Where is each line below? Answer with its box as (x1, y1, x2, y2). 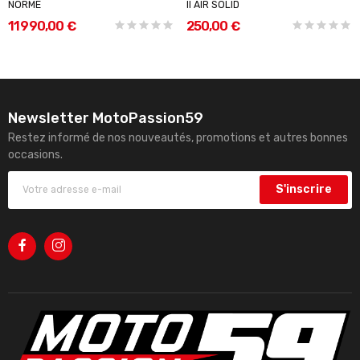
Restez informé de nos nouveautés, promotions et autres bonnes (8, 130, 348, 145)
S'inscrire (276, 182, 332, 197)
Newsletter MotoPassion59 (8, 108, 203, 127)
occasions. (8, 147, 63, 162)
